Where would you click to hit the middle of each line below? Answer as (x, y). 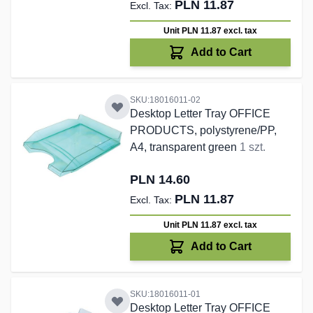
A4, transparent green (184, 147)
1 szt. (252, 147)
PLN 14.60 (160, 180)
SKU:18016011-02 (165, 100)
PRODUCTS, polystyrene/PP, (203, 131)
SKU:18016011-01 (165, 294)
